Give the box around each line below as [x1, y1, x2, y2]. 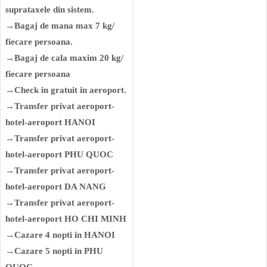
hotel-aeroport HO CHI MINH [5, 214, 126, 224]
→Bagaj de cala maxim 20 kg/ [5, 53, 123, 63]
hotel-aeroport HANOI [5, 117, 95, 128]
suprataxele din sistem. [5, 5, 94, 15]
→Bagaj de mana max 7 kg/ [5, 21, 114, 31]
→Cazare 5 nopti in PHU [5, 246, 103, 256]
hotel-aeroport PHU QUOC [5, 150, 113, 160]
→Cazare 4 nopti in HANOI [5, 230, 115, 240]
